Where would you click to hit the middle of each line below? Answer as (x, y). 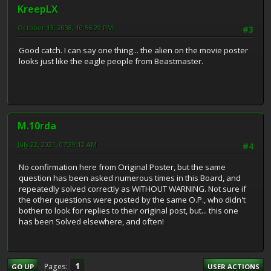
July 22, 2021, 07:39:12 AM (57, 144)
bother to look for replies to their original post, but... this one (129, 211)
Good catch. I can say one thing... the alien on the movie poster (133, 51)
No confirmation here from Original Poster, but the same (122, 167)
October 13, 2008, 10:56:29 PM (65, 27)
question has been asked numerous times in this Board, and (130, 178)
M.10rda (37, 126)
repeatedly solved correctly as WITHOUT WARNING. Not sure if (132, 189)
